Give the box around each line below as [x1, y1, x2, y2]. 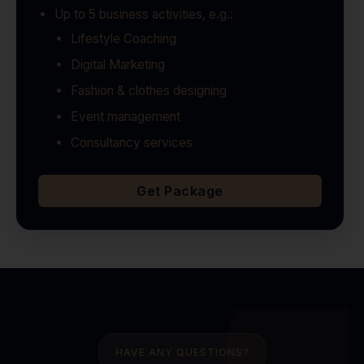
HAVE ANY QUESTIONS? [115, 346, 249, 359]
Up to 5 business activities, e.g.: [54, 6, 233, 23]
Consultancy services [70, 135, 193, 151]
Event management [70, 109, 180, 125]
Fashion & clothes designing [70, 83, 227, 99]
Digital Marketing [70, 57, 165, 73]
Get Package [136, 183, 223, 200]
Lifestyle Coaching [70, 31, 176, 47]
